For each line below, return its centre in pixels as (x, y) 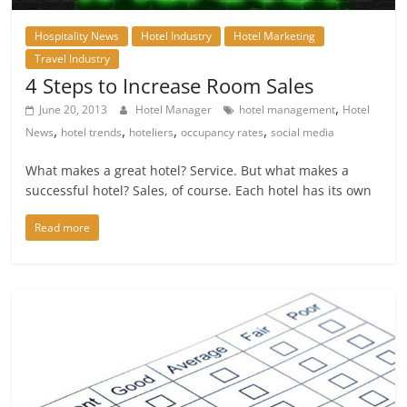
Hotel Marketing (275, 35)
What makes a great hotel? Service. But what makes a (188, 170)
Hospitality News (77, 35)
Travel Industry (73, 58)
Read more (63, 227)
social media (303, 132)
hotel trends (92, 132)
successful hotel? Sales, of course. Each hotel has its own (199, 190)
